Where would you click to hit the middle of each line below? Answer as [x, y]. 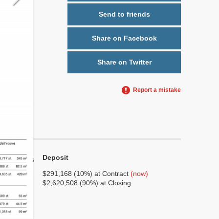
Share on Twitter [124, 62]
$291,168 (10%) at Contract [87, 174]
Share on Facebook [124, 38]
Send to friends [124, 14]
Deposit [55, 157]
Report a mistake [157, 90]
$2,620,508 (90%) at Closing [87, 183]
